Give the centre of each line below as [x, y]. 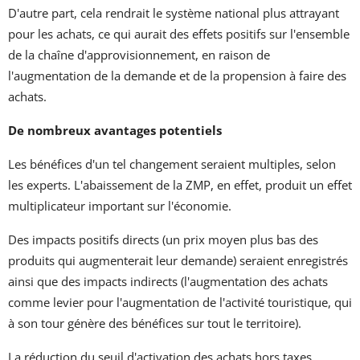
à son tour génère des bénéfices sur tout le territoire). [155, 323]
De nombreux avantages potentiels [115, 130]
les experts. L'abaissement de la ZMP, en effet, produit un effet [180, 184]
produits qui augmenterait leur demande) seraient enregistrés [178, 260]
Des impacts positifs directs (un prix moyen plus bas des [163, 239]
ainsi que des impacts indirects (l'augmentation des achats [168, 281]
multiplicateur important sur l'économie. [120, 205]
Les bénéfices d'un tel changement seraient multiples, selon [172, 164]
